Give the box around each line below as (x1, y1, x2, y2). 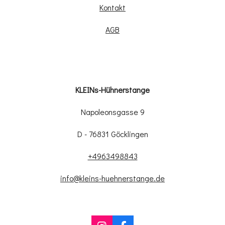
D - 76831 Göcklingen (77, 129, 148, 140)
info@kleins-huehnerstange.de (60, 173, 165, 184)
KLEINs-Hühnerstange (75, 84, 150, 95)
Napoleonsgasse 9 (80, 106, 145, 118)
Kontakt (99, 2, 126, 13)
